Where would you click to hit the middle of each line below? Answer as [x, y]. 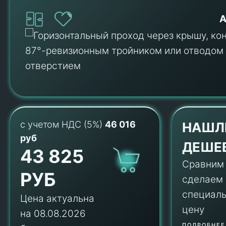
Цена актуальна [57, 199]
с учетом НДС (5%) [63, 125]
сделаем [203, 180]
